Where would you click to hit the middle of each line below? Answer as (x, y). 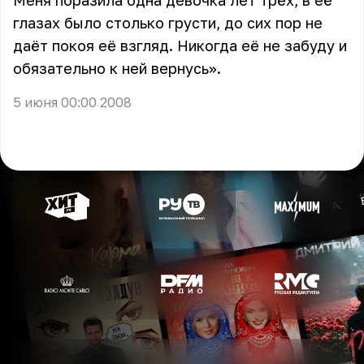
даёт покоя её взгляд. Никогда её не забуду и (180, 45)
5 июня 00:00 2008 (72, 102)
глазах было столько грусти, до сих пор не (168, 23)
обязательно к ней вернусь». (117, 68)
